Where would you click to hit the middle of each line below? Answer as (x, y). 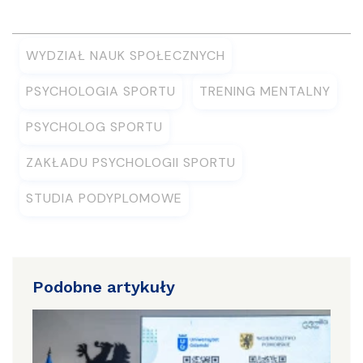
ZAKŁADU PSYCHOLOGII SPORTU (131, 162)
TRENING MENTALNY (265, 91)
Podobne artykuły (104, 287)
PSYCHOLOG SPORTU (94, 127)
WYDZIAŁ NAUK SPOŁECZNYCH (126, 56)
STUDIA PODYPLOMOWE (104, 198)
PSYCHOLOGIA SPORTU (101, 91)
